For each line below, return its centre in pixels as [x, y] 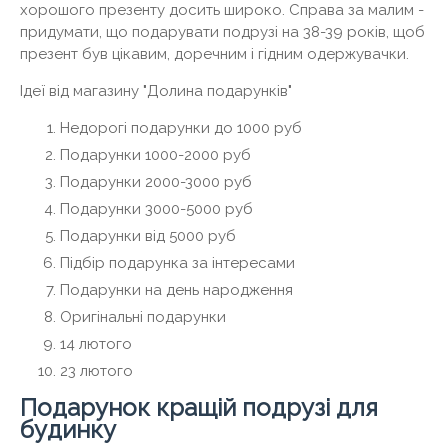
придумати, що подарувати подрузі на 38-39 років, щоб [222, 32]
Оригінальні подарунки [143, 317]
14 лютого [96, 344]
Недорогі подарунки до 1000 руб [181, 128]
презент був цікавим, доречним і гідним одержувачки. [214, 54]
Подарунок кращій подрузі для [199, 408]
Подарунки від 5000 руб [148, 236]
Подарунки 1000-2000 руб [155, 155]
